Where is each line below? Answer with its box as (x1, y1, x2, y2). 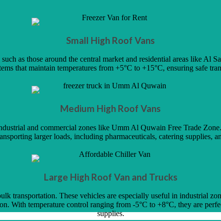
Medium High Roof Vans (60, 103, 161, 114)
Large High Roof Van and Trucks (43, 171, 178, 183)
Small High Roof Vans (66, 35, 155, 46)
